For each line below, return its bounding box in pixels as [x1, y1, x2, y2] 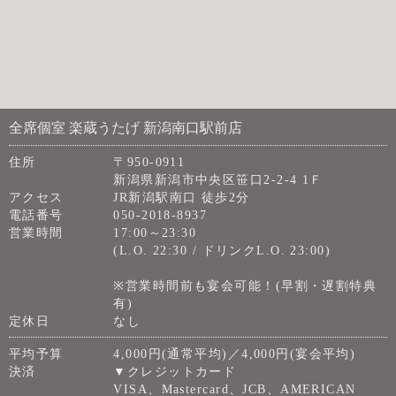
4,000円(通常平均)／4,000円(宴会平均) [113, 346, 356, 362]
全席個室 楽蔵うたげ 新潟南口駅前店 [9, 120, 242, 136]
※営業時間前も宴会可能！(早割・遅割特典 [113, 278, 377, 293]
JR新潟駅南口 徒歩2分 [113, 190, 250, 205]
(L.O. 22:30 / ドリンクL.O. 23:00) [113, 243, 331, 258]
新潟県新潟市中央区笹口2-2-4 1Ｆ [113, 172, 324, 187]
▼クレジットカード [113, 364, 237, 379]
